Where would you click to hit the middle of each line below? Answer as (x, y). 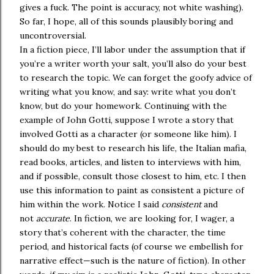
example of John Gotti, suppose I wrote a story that (127, 120)
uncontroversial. (53, 35)
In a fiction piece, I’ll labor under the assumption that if (132, 50)
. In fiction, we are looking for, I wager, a (152, 218)
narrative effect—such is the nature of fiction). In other (133, 261)
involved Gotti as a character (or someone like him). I (128, 134)
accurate (53, 218)
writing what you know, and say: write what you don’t (128, 92)
